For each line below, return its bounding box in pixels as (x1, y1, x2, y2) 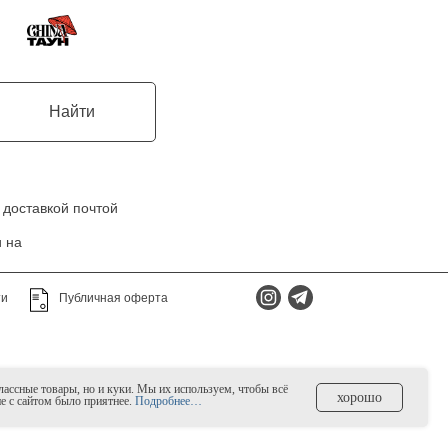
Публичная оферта (59, 291, 168, 306)
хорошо (337, 389, 382, 405)
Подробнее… (135, 393, 202, 408)
